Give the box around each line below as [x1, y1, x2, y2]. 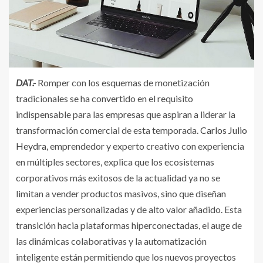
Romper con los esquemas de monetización [36, 76, 210, 88]
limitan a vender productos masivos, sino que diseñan [16, 187, 226, 199]
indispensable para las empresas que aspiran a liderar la [16, 108, 235, 120]
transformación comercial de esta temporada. [16, 124, 200, 136]
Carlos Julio [200, 124, 247, 136]
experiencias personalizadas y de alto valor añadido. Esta [16, 203, 242, 215]
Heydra [16, 140, 46, 151]
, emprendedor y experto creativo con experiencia [46, 140, 244, 151]
